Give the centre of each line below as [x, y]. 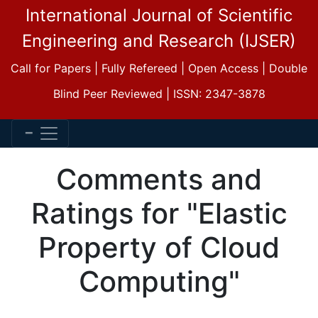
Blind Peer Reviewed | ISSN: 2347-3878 [159, 94]
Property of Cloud [159, 247]
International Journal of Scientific [159, 15]
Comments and [159, 179]
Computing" [159, 281]
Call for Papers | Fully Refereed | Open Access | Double [159, 68]
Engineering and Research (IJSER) [159, 41]
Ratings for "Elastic [159, 213]
